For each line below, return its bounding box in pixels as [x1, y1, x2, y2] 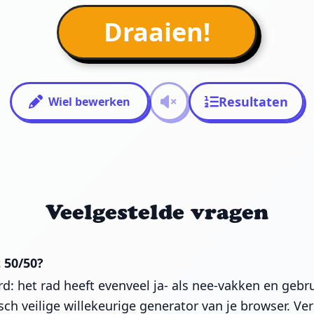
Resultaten [219, 93, 288, 111]
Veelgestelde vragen [46, 199, 268, 226]
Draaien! [104, 15, 210, 50]
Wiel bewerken [48, 94, 130, 110]
